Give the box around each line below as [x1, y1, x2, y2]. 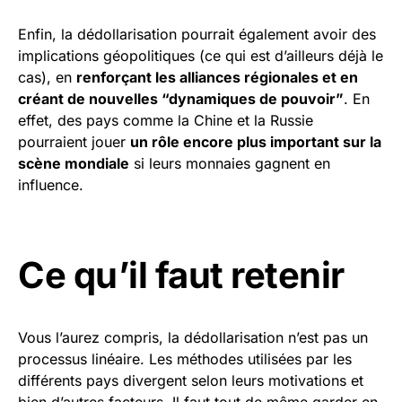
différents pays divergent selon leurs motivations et [18, 371, 363, 390]
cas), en [18, 68, 76, 87]
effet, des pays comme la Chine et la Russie [18, 111, 313, 130]
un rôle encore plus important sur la [130, 133, 381, 152]
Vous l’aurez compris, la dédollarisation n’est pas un [18, 328, 368, 347]
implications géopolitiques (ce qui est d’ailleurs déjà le [18, 47, 383, 66]
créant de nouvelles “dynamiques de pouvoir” [18, 90, 344, 109]
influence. [18, 176, 83, 195]
